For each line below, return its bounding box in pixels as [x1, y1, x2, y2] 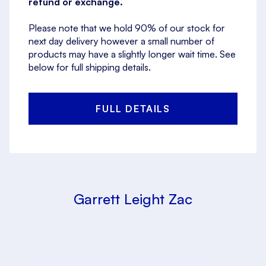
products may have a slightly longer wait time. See [28, 48, 236, 61]
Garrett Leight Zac [74, 190, 192, 208]
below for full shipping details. [28, 61, 151, 74]
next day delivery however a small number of [28, 35, 214, 47]
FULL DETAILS [96, 103, 170, 115]
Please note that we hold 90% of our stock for [28, 22, 225, 34]
